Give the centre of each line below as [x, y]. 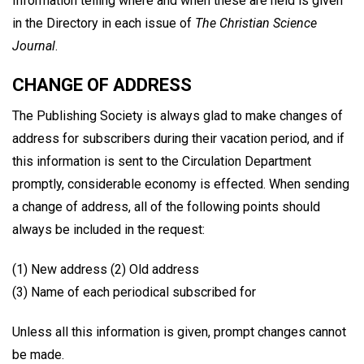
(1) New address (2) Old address [106, 269]
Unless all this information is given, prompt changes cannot [179, 331]
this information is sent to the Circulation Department [162, 162]
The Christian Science [256, 24]
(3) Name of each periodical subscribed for [134, 292]
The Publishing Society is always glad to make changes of [178, 116]
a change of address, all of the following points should [166, 207]
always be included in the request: [108, 230]
